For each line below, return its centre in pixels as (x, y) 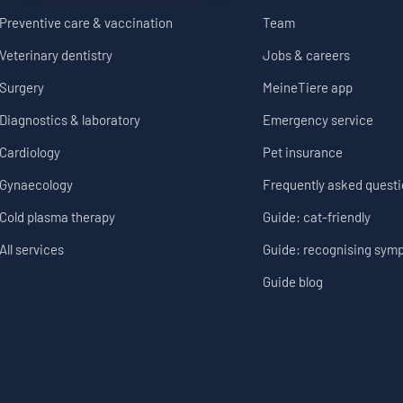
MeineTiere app (308, 88)
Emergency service (318, 120)
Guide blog (293, 282)
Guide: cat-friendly (317, 217)
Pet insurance (303, 152)
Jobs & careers (307, 55)
